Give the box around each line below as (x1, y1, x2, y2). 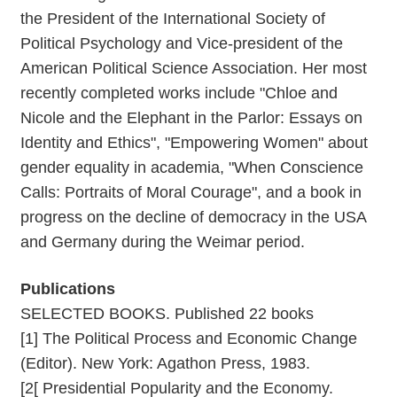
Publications (20, 279, 115, 298)
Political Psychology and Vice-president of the (20, 34, 343, 52)
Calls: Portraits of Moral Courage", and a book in (20, 183, 362, 201)
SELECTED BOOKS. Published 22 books (20, 304, 314, 323)
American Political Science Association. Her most (20, 58, 367, 77)
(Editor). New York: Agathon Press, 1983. (20, 354, 310, 372)
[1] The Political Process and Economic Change (20, 329, 357, 347)
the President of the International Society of (20, 9, 325, 27)
